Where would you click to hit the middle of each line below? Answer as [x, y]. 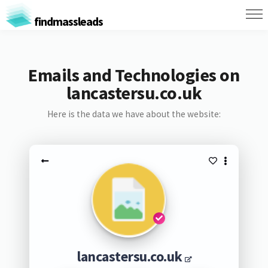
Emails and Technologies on [134, 75]
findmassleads [67, 21]
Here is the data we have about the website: [134, 114]
